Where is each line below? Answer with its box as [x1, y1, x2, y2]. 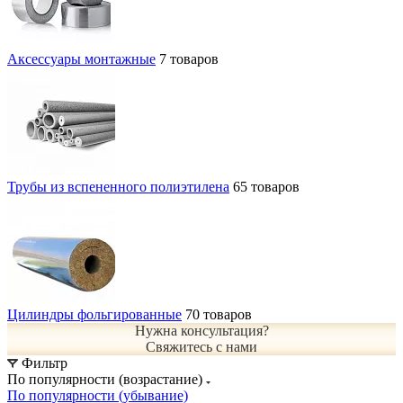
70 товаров [185, 306, 252, 322]
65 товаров [233, 178, 300, 194]
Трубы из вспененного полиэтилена [7, 178, 229, 194]
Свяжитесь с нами [146, 338, 257, 354]
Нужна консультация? [134, 322, 269, 338]
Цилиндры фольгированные [7, 306, 182, 322]
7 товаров [159, 50, 219, 67]
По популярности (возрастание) [7, 371, 206, 387]
